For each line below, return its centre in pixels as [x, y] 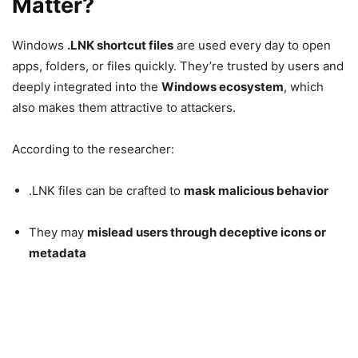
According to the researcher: [93, 149]
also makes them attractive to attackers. [124, 107]
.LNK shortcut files [120, 45]
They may [58, 232]
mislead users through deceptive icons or [207, 232]
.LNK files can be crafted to [106, 190]
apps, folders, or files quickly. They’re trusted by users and [178, 66]
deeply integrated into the [87, 86]
